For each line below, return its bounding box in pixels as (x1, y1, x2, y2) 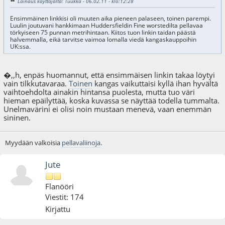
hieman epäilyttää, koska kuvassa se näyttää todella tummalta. (4, 95, 220, 106)
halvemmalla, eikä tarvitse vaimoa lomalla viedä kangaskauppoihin (10, 36, 196, 44)
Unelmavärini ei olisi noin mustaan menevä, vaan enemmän (4, 104, 212, 115)
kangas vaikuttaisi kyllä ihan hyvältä (92, 78, 218, 89)
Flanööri (45, 181, 74, 191)
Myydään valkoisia (5, 138, 62, 148)
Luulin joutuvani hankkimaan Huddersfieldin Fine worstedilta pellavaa (10, 22, 203, 30)
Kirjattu (45, 203, 71, 214)
